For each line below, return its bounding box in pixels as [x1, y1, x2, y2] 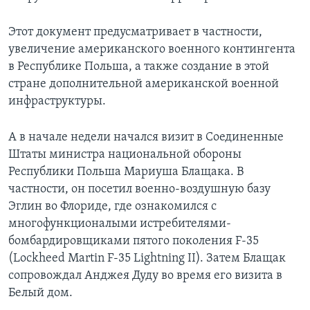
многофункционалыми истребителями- [8, 217, 231, 231]
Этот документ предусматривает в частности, [8, 26, 262, 39]
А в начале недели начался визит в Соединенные [8, 131, 284, 145]
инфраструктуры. [8, 95, 106, 109]
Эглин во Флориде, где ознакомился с [8, 200, 217, 214]
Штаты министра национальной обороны [8, 148, 241, 162]
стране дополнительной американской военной [8, 77, 279, 91]
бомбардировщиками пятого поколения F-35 [8, 235, 259, 248]
